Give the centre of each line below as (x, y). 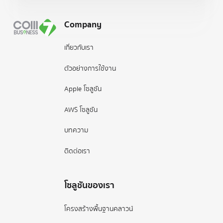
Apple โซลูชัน (83, 89)
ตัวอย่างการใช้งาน (90, 68)
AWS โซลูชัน (81, 110)
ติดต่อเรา (77, 151)
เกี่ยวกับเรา (79, 48)
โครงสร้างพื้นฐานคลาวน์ (99, 209)
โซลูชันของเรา (90, 186)
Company (83, 25)
